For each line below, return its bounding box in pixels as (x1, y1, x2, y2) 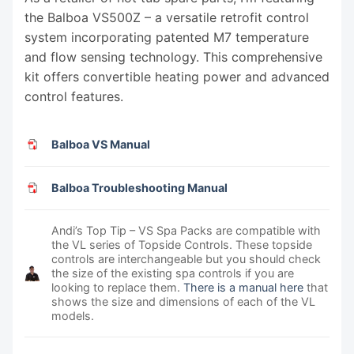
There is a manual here (183, 280, 304, 294)
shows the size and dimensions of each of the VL (51, 294, 316, 308)
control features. (24, 88, 123, 104)
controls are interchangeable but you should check (51, 251, 322, 265)
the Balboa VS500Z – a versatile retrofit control (24, 9, 309, 25)
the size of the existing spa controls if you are (51, 265, 295, 280)
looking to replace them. (51, 280, 184, 294)
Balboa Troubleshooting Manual (51, 180, 228, 194)
